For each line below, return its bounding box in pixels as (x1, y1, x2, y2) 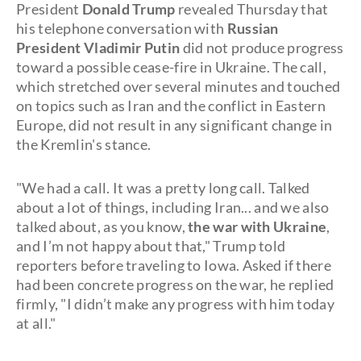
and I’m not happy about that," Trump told (16, 237, 286, 255)
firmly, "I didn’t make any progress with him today (16, 295, 334, 313)
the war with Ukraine (185, 218, 327, 235)
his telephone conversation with (16, 19, 227, 37)
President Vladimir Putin (16, 39, 180, 56)
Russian (226, 19, 279, 37)
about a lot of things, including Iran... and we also (16, 198, 330, 216)
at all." (16, 314, 56, 332)
